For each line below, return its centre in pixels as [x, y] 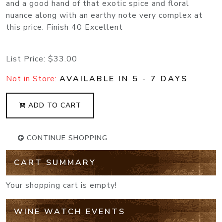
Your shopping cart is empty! [61, 186]
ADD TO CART [54, 106]
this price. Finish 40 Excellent [64, 28]
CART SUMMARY [55, 163]
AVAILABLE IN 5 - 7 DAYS [124, 79]
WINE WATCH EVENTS [70, 212]
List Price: [27, 59]
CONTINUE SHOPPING [66, 138]
